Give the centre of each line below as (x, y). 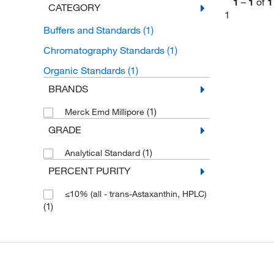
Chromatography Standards (105, 50)
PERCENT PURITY (89, 171)
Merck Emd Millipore (106, 112)
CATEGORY (74, 7)
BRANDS (68, 89)
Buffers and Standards (93, 30)
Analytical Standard (103, 153)
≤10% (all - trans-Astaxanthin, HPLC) (135, 194)
